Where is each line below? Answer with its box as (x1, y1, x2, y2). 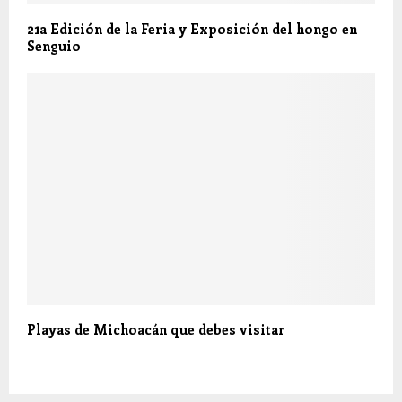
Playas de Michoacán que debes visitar (27, 319, 285, 338)
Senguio (27, 36, 81, 55)
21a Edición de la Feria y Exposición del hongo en (27, 19, 357, 38)
